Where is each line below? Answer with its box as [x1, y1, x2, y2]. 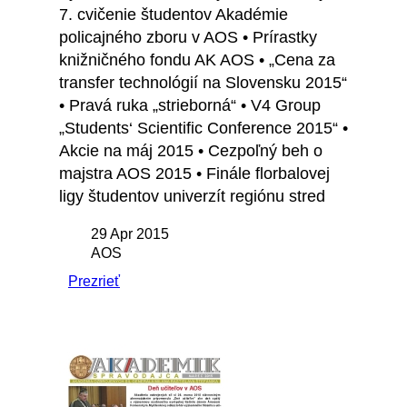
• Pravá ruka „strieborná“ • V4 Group [59, 96, 321, 115]
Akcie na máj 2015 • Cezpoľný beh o [59, 142, 323, 161]
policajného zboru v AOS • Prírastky [59, 28, 317, 47]
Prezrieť [68, 273, 120, 290]
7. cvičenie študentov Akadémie [59, 5, 288, 25]
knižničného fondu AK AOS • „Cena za [59, 51, 335, 70]
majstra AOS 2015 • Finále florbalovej [59, 164, 330, 184]
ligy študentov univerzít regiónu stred [59, 187, 325, 206]
